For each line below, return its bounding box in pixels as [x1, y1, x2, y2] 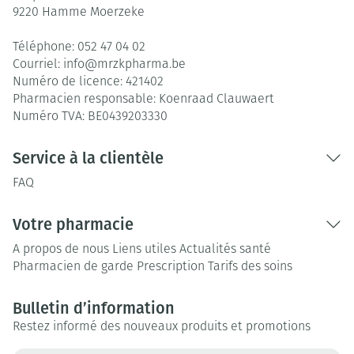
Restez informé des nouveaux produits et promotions [13, 321, 311, 333]
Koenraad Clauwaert [159, 93, 274, 106]
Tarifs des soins [208, 261, 292, 273]
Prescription [137, 261, 205, 273]
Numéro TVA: [13, 111, 88, 123]
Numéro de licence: [13, 76, 126, 88]
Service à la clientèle [13, 149, 164, 168]
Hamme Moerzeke [42, 6, 145, 19]
